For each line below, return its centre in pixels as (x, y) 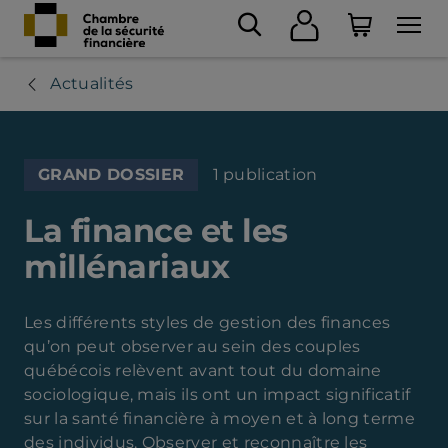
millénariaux (126, 266)
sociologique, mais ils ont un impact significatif (217, 394)
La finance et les (156, 230)
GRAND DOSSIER (111, 174)
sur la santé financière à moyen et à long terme (220, 418)
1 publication (265, 174)
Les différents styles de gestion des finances (207, 322)
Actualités (92, 83)
